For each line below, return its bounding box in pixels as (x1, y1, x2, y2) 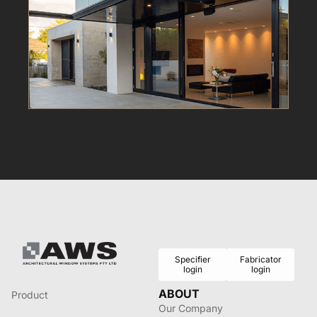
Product (11, 289, 48, 301)
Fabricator (239, 254, 282, 265)
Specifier (174, 254, 211, 265)
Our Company (158, 302, 223, 315)
